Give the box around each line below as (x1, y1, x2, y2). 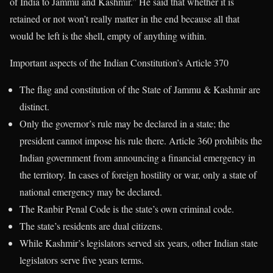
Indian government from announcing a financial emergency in (19, 151, 255, 164)
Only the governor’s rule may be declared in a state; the (19, 116, 230, 130)
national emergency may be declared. (19, 185, 165, 198)
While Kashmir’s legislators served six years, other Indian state (19, 236, 258, 249)
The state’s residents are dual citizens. (19, 219, 163, 232)
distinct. (19, 99, 49, 113)
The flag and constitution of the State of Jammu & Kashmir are (19, 82, 260, 96)
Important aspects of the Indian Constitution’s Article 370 (10, 55, 229, 69)
